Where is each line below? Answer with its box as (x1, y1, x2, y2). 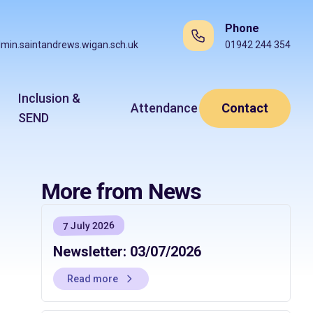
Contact (221, 101, 268, 115)
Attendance (131, 101, 198, 115)
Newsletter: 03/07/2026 (52, 243, 201, 260)
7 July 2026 (62, 219, 115, 232)
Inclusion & (18, 91, 81, 105)
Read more (66, 273, 118, 284)
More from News (41, 178, 202, 205)
